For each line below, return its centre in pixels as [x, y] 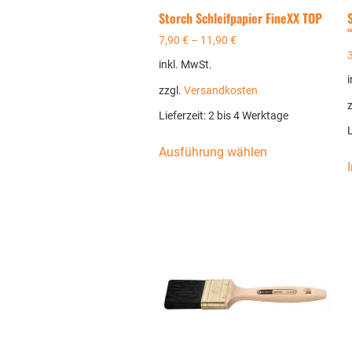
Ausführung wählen [213, 152]
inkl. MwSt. [185, 65]
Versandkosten [220, 90]
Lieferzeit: [183, 115]
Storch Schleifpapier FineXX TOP [240, 18]
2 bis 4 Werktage [248, 115]
